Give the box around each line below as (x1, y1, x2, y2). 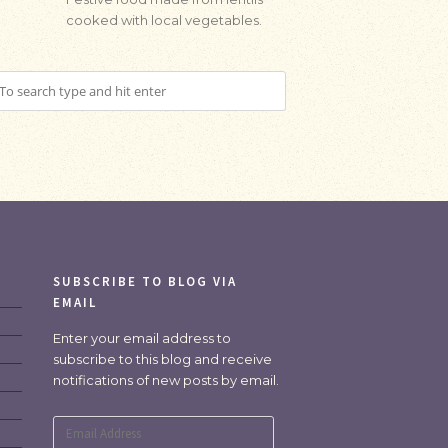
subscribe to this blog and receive (53, 351, 273, 367)
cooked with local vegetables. (66, 12, 262, 28)
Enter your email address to (53, 330, 232, 346)
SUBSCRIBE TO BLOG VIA (53, 273, 238, 290)
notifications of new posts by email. (53, 372, 280, 388)
